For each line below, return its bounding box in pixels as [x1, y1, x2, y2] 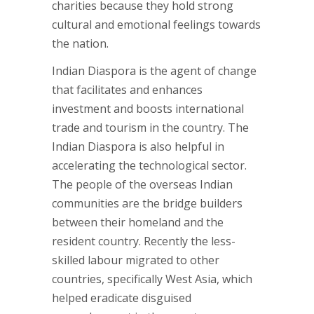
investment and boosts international [52, 101, 244, 116]
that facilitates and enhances [52, 82, 203, 97]
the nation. [52, 36, 109, 51]
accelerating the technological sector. [52, 158, 247, 173]
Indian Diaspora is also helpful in [52, 139, 224, 154]
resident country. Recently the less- [52, 233, 235, 249]
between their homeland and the [52, 214, 224, 230]
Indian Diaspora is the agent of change [52, 63, 257, 78]
